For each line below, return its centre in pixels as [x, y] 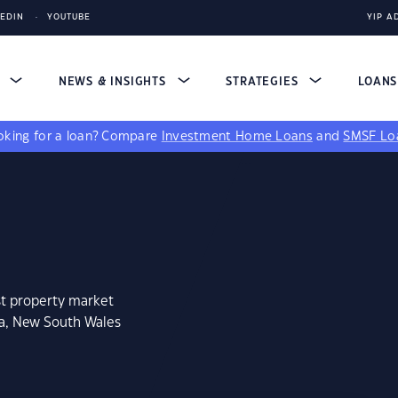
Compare [131, 137]
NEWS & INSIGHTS [114, 82]
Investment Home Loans [237, 137]
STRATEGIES [264, 82]
